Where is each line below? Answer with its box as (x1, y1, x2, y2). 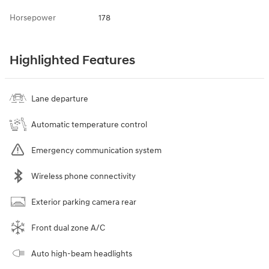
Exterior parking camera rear (31, 196, 136, 207)
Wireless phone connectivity (31, 171, 136, 181)
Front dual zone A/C (31, 222, 105, 233)
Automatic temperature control (31, 119, 147, 130)
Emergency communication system (31, 145, 162, 156)
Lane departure (31, 93, 88, 104)
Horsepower (10, 12, 56, 23)
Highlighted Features (10, 52, 135, 68)
